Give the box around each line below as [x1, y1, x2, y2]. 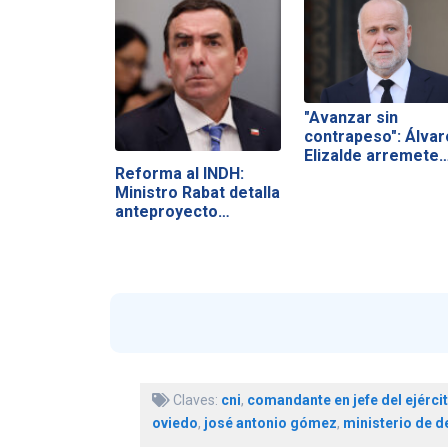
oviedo [151, 415, 198, 432]
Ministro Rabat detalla [114, 182, 280, 202]
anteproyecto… [114, 201, 230, 221]
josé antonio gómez [203, 415, 337, 432]
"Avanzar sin [303, 108, 398, 128]
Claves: [169, 392, 221, 409]
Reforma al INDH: [114, 163, 244, 183]
